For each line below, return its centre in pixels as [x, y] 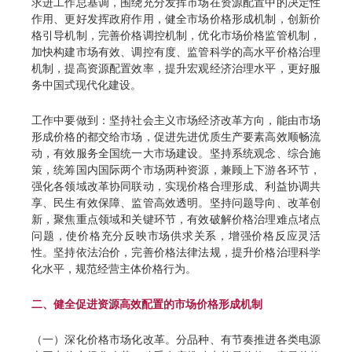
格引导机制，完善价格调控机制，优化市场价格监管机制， [176, 35]
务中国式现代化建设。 [86, 85]
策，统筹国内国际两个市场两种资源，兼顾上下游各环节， [176, 170]
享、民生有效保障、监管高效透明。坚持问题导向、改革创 [176, 203]
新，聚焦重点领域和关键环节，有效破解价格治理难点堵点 [176, 219]
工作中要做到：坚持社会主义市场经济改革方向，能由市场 [176, 120]
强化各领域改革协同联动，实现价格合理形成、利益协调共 [176, 186]
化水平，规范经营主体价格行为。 [114, 269]
